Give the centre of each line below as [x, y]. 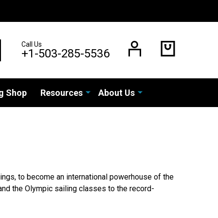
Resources [61, 93]
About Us [116, 93]
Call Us [32, 44]
